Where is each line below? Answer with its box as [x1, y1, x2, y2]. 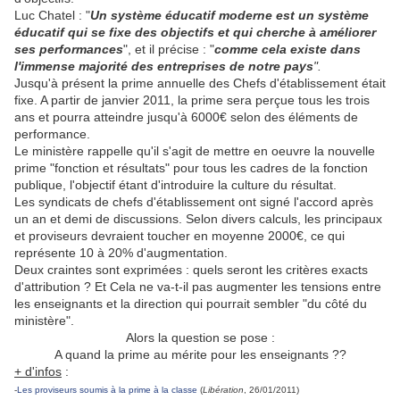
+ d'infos [14, 364, 62, 379]
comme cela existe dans [214, 42, 361, 57]
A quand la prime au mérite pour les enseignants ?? [54, 347, 346, 362]
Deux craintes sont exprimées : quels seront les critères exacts [14, 262, 368, 278]
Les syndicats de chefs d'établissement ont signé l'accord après [14, 195, 373, 210]
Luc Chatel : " [14, 8, 90, 23]
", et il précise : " [123, 42, 214, 57]
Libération [203, 385, 244, 396]
